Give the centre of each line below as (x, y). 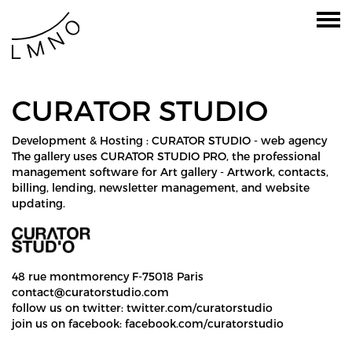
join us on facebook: (68, 323)
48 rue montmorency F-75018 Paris (108, 276)
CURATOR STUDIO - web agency (239, 140)
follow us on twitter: (69, 307)
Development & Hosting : (82, 140)
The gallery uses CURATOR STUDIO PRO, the (132, 156)
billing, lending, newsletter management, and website (161, 187)
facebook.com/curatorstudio (204, 323)
